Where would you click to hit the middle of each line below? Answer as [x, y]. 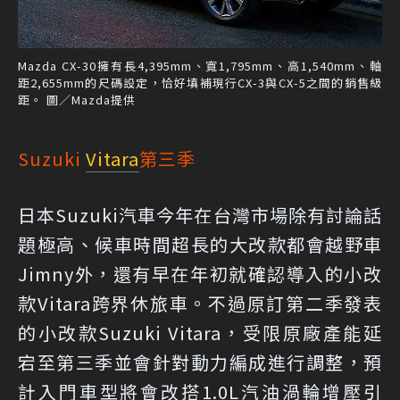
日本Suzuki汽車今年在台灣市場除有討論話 [200, 214]
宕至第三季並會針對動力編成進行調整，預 [200, 362]
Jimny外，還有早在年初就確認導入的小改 [200, 273]
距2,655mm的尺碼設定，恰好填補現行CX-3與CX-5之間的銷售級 [200, 82]
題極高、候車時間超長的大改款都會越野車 [200, 244]
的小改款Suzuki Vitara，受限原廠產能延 [200, 332]
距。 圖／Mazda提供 [77, 99]
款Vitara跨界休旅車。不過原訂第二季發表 [200, 303]
